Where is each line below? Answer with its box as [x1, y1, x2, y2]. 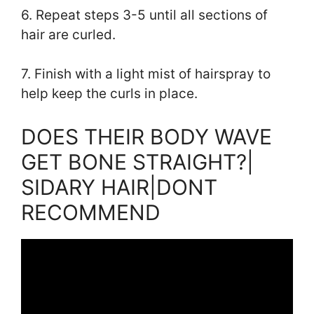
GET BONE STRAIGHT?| [21, 149, 254, 175]
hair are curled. [21, 26, 116, 43]
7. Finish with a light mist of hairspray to [21, 66, 271, 83]
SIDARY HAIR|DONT [21, 174, 217, 200]
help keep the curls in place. [21, 86, 198, 102]
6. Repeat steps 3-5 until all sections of [21, 6, 268, 23]
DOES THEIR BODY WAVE [21, 123, 272, 149]
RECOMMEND [21, 199, 161, 225]
